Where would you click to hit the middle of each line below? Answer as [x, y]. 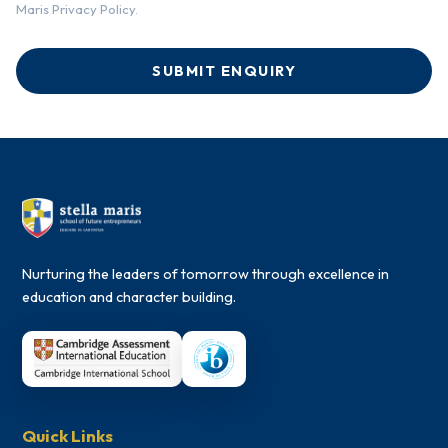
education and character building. [129, 297]
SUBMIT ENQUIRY [224, 71]
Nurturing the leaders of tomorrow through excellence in [206, 274]
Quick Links [68, 435]
